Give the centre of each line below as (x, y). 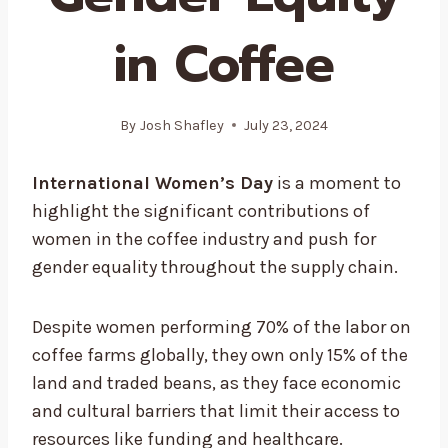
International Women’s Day (152, 182)
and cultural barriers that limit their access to (216, 410)
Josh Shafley (181, 125)
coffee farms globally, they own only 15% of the (220, 354)
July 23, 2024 (285, 125)
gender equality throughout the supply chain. (215, 266)
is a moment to (337, 182)
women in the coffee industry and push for (204, 238)
